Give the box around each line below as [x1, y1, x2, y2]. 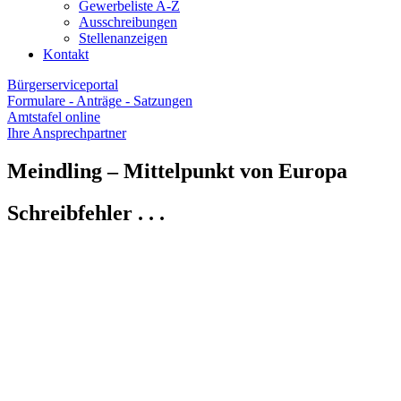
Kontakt [43, 47, 89, 62]
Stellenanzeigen [79, 30, 167, 46]
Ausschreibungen [79, 14, 177, 30]
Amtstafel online [7, 109, 100, 124]
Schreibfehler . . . [7, 200, 165, 225]
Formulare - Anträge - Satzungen [7, 93, 192, 108]
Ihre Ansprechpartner [7, 125, 126, 141]
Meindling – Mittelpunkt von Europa [7, 158, 347, 183]
